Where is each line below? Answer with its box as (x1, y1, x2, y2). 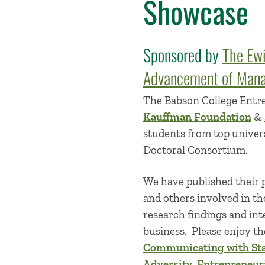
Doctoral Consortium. (143, 143, 250, 157)
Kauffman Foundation (143, 109, 251, 124)
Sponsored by (143, 42, 222, 67)
